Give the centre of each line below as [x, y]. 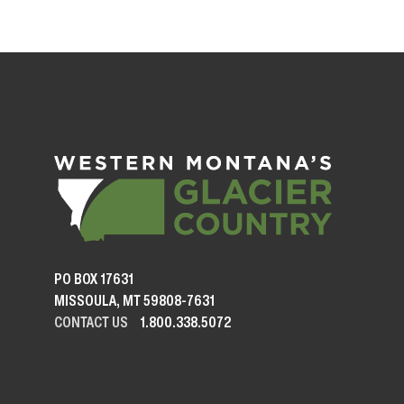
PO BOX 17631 [94, 278]
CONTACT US [92, 321]
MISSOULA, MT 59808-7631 [135, 300]
